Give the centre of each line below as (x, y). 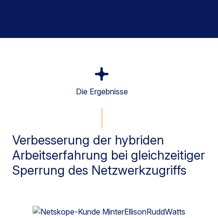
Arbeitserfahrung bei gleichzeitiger (109, 155)
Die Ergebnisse (102, 91)
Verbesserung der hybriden (88, 140)
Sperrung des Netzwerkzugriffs (99, 170)
